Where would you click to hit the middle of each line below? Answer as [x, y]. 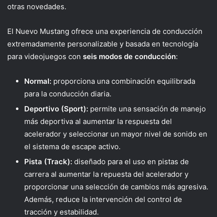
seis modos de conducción [129, 56]
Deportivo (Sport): [56, 108]
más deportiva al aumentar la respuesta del [98, 121]
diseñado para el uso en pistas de [132, 161]
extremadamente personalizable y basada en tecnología [103, 44]
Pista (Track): [49, 161]
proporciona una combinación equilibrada [123, 81]
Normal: [38, 81]
